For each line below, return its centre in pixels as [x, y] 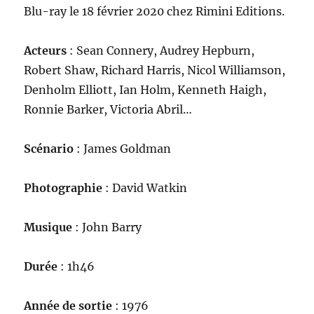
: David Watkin [145, 188]
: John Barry [107, 227]
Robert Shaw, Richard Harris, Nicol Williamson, [155, 70]
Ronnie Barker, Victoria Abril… [108, 110]
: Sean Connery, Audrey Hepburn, [161, 51]
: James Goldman [123, 149]
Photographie [63, 188]
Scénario [49, 149]
